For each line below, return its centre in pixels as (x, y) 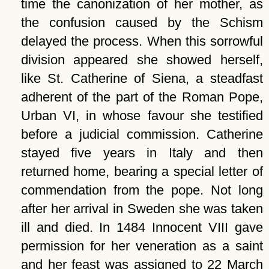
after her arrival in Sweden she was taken (142, 209)
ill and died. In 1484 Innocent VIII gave (142, 227)
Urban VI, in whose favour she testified (142, 116)
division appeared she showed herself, (142, 60)
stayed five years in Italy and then (142, 153)
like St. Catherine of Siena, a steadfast (142, 78)
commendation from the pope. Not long (142, 190)
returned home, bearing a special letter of (142, 171)
